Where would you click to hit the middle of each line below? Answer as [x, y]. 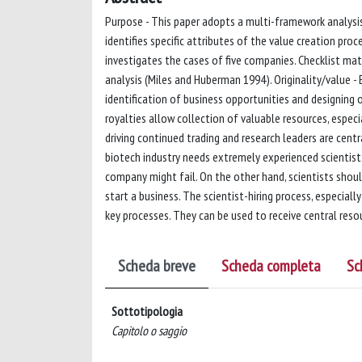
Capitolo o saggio [149, 330]
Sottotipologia [147, 311]
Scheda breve [157, 266]
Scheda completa [271, 266]
